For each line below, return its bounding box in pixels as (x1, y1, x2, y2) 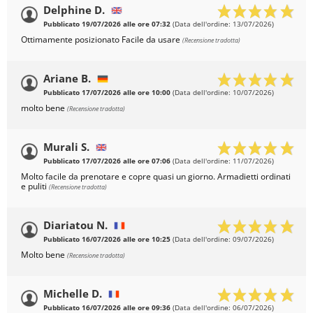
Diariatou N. (43, 218, 108, 233)
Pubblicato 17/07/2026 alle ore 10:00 (43, 88, 170, 98)
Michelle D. (43, 286, 102, 301)
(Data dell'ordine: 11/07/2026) (170, 156, 274, 166)
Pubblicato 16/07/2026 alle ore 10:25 (43, 235, 170, 245)
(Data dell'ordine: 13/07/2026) (170, 20, 274, 29)
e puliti (21, 180, 49, 193)
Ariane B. (43, 71, 91, 86)
